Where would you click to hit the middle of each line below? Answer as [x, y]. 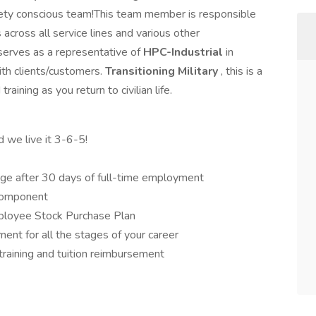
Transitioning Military [163, 71]
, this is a [242, 71]
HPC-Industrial [184, 52]
